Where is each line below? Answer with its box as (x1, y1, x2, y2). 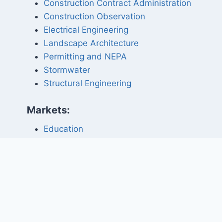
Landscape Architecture (43, 38, 139, 49)
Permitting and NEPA (43, 52, 127, 62)
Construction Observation (43, 11, 145, 22)
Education (43, 124, 83, 134)
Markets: (26, 104, 70, 116)
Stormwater (43, 65, 90, 75)
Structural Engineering (43, 78, 131, 89)
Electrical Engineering (43, 25, 128, 35)
